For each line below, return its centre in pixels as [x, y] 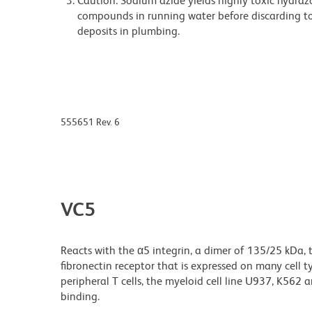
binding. [80, 297]
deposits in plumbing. [128, 31]
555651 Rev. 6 [90, 122]
